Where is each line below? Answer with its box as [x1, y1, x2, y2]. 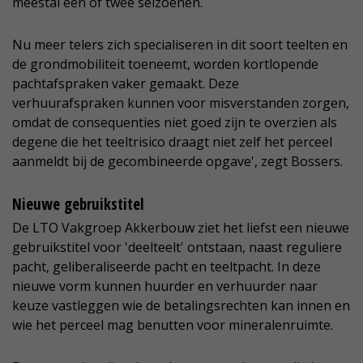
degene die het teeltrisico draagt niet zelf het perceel [12, 133, 332, 152]
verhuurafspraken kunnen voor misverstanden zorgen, [12, 94, 349, 113]
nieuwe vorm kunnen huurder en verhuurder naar [12, 277, 318, 296]
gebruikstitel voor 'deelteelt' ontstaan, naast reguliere [12, 238, 342, 257]
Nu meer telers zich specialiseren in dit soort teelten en [12, 36, 348, 54]
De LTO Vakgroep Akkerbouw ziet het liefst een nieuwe [12, 219, 349, 237]
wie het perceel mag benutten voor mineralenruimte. [12, 316, 333, 335]
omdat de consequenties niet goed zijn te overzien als [12, 113, 337, 132]
